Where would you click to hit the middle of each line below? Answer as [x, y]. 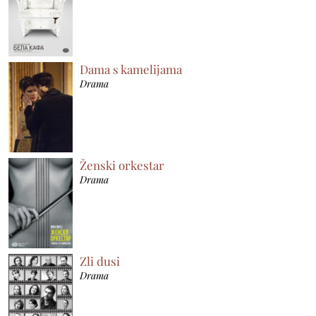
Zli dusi [100, 261]
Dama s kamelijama [131, 69]
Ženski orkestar [122, 165]
